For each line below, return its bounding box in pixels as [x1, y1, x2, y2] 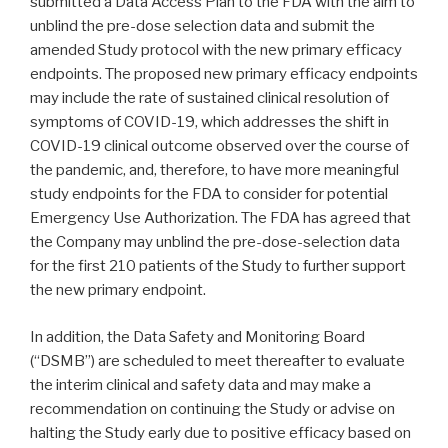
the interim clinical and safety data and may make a [30, 375, 371, 394]
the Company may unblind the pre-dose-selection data [30, 233, 400, 252]
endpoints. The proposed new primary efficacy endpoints [30, 65, 418, 84]
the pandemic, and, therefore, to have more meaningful [30, 161, 399, 180]
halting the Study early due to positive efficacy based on [30, 423, 411, 442]
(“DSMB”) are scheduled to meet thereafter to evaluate [30, 351, 405, 370]
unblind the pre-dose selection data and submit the [30, 17, 375, 36]
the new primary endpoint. [30, 281, 206, 300]
